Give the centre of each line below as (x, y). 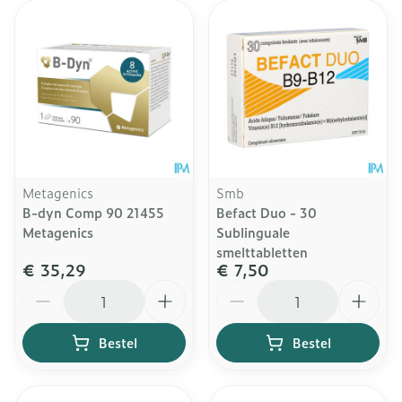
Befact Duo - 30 (267, 212)
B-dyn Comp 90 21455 (93, 212)
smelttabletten (262, 252)
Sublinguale (253, 232)
